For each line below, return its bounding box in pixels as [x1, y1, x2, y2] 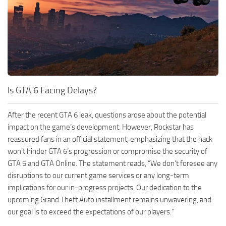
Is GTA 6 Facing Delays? [8, 85, 97, 96]
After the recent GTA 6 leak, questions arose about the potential [8, 110, 206, 120]
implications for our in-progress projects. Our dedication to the [8, 183, 202, 193]
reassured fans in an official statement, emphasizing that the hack [8, 135, 212, 144]
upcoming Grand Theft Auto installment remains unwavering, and [8, 195, 211, 205]
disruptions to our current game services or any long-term [8, 171, 189, 181]
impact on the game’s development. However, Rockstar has [8, 123, 194, 132]
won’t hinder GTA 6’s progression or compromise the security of [8, 147, 207, 156]
